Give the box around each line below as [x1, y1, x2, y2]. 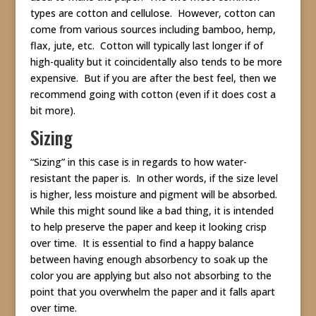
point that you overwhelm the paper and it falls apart [30, 285, 275, 298]
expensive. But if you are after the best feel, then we [30, 71, 276, 85]
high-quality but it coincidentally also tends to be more [30, 55, 282, 68]
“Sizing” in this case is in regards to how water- [30, 155, 247, 169]
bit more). [30, 104, 75, 117]
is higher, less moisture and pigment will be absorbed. [30, 188, 280, 201]
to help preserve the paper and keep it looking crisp [30, 220, 267, 233]
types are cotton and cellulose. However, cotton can [30, 6, 275, 20]
